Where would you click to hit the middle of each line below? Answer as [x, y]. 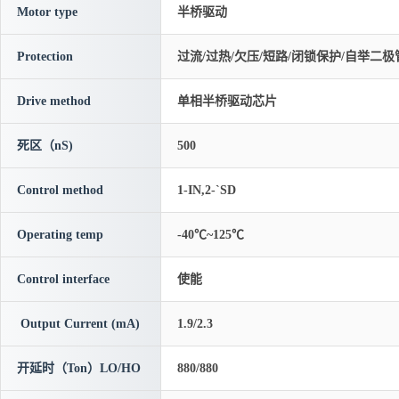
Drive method [54, 101]
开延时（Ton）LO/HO [79, 368]
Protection [45, 57]
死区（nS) [45, 146]
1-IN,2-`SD [207, 190]
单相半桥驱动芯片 [227, 101]
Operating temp [60, 235]
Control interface [63, 279]
